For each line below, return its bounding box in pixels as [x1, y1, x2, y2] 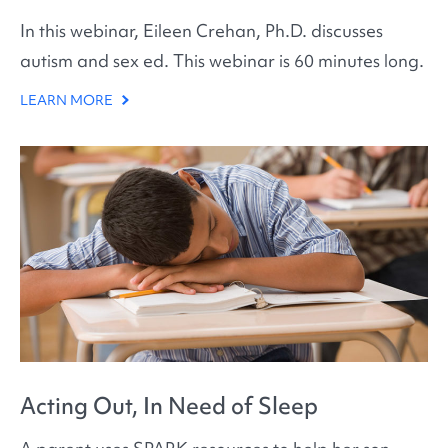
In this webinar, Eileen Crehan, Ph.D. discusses [20, 19, 383, 43]
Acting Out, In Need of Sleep [20, 391, 318, 422]
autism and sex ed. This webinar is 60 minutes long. [20, 49, 424, 73]
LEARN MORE [20, 91, 116, 110]
